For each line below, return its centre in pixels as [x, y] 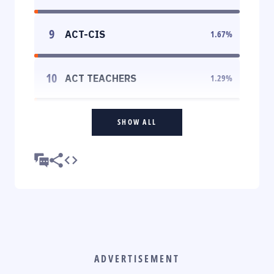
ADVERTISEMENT [137, 258]
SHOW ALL [137, 122]
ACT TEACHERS [101, 78]
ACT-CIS [85, 34]
